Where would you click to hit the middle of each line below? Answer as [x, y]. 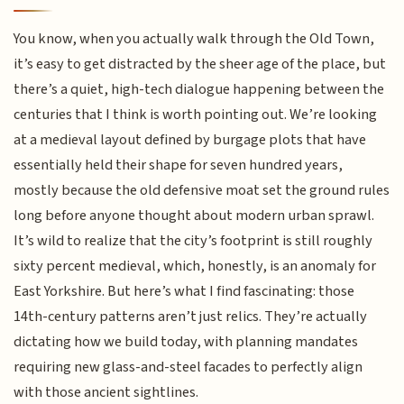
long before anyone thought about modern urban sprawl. [194, 215]
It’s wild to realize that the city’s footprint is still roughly [193, 240]
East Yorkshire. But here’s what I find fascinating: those [184, 291]
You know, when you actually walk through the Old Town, [194, 38]
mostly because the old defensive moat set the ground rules [202, 190]
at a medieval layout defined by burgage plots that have [190, 139]
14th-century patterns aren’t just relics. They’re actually [191, 316]
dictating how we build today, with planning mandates [186, 341]
